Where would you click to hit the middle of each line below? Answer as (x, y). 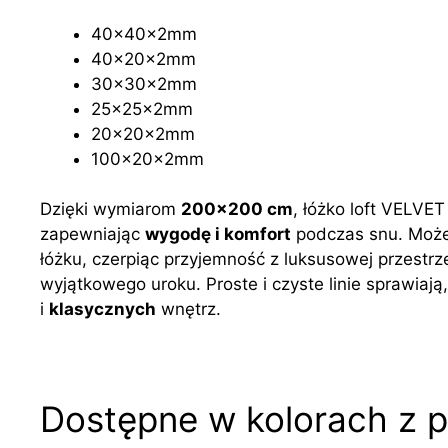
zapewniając (92, 234)
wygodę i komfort (218, 234)
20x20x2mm (143, 133)
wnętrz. (188, 309)
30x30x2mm (144, 83)
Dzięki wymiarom (110, 209)
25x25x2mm (142, 108)
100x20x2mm (147, 158)
